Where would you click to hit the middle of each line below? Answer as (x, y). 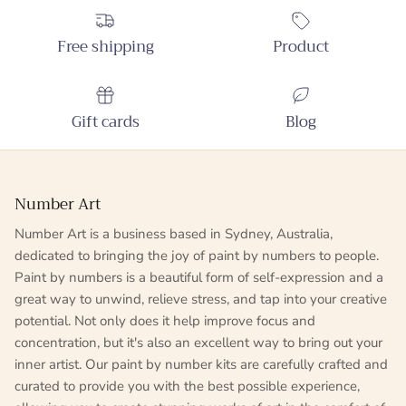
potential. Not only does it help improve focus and (165, 320)
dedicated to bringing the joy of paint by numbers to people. (197, 255)
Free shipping (105, 47)
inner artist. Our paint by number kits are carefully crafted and (201, 364)
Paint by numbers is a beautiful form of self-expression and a (199, 277)
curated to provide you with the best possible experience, (187, 386)
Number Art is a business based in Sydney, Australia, (174, 233)
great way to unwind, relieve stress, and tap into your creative (201, 299)
